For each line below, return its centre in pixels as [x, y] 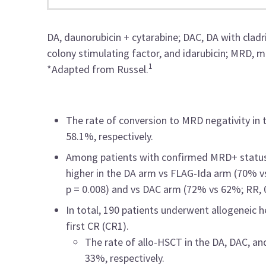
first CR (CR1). [98, 226]
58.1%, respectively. [110, 136]
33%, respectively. [125, 258]
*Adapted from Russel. [98, 69]
